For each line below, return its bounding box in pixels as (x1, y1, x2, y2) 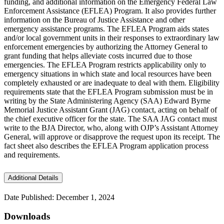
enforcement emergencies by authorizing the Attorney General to (4, 42, 207, 51)
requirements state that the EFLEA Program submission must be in (4, 87, 213, 96)
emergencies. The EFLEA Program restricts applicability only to (4, 60, 206, 69)
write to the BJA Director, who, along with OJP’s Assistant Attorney (4, 123, 218, 132)
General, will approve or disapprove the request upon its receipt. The (4, 132, 220, 141)
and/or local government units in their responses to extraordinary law (4, 33, 219, 42)
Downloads (4, 211, 50, 222)
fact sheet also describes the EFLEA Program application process (4, 141, 208, 150)
